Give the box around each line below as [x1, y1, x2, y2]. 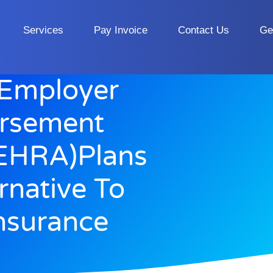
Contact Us [178, 24, 229, 36]
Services [23, 24, 63, 36]
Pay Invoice [94, 24, 147, 36]
